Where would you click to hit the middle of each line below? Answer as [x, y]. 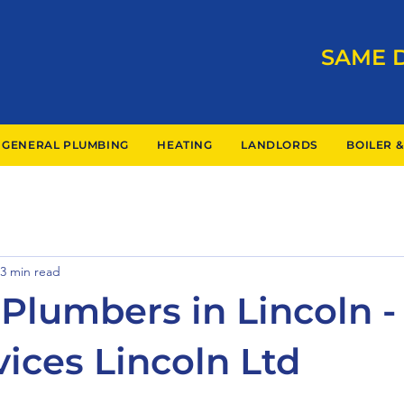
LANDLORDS [280, 145]
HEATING [185, 145]
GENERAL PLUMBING [65, 145]
